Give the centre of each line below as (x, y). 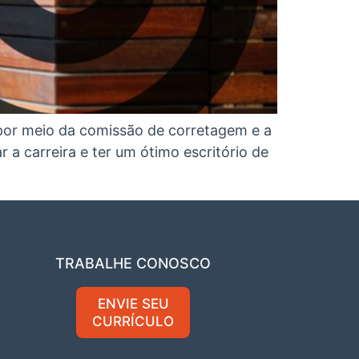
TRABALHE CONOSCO (133, 264)
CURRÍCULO (133, 322)
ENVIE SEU (133, 304)
